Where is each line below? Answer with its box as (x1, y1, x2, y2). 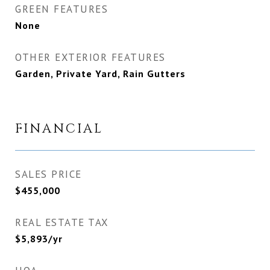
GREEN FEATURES (15, 2, 108, 16)
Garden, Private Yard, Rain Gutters (15, 67, 186, 80)
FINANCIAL (15, 121, 103, 138)
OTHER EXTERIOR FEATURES (15, 51, 166, 64)
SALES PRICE (15, 168, 82, 181)
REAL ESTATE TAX (15, 216, 109, 230)
